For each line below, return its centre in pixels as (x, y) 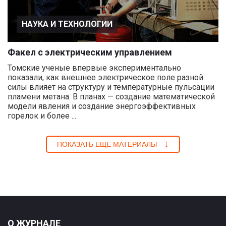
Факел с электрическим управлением (90, 52)
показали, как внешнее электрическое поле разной (105, 77)
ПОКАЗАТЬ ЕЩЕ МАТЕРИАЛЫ (108, 144)
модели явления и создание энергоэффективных (102, 106)
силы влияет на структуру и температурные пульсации (111, 87)
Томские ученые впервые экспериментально (94, 68)
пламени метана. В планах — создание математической (111, 97)
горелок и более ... (42, 116)
